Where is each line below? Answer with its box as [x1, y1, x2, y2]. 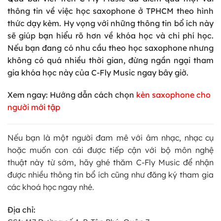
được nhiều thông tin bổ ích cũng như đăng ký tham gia [7, 170, 214, 180]
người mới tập [7, 102, 60, 112]
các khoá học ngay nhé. [7, 182, 94, 192]
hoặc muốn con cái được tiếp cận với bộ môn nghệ [7, 145, 214, 155]
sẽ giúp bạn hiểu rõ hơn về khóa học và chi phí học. [7, 30, 214, 40]
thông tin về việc [7, 5, 76, 16]
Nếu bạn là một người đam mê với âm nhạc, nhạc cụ [7, 133, 214, 143]
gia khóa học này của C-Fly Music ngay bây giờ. [7, 67, 188, 77]
